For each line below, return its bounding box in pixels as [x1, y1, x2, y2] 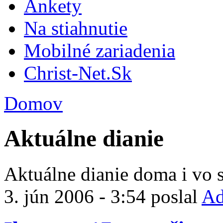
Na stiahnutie [24, 17, 127, 39]
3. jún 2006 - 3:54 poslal [4, 185, 202, 207]
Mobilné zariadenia [24, 39, 175, 61]
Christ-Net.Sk [24, 62, 132, 84]
